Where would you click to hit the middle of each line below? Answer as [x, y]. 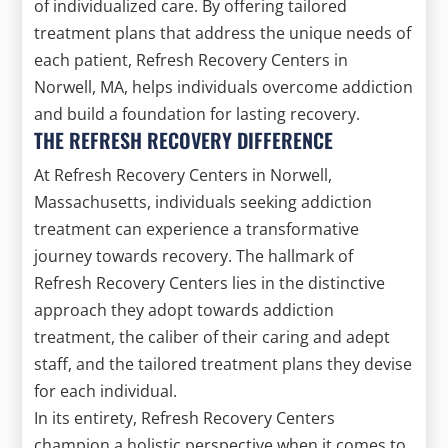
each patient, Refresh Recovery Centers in [191, 59]
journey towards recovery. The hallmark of [194, 255]
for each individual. [106, 390]
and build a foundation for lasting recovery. [197, 113]
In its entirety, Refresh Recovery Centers [185, 417]
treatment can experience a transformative [197, 228]
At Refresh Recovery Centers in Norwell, [183, 174]
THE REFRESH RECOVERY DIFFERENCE [184, 139]
